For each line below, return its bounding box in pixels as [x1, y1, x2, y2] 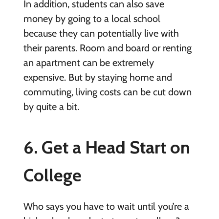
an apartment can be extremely [23, 56, 154, 68]
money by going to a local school [23, 12, 160, 24]
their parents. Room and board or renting [23, 42, 192, 54]
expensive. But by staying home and [23, 71, 172, 83]
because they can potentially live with [23, 27, 179, 39]
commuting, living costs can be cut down [23, 86, 192, 98]
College [23, 164, 82, 186]
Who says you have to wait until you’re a [23, 200, 189, 212]
